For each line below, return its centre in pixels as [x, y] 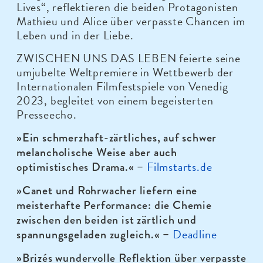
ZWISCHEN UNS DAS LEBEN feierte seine [129, 58]
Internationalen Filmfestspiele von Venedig [122, 87]
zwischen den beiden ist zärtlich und [107, 220]
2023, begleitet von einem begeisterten [115, 101]
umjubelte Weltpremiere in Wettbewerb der [125, 73]
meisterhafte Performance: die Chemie [114, 205]
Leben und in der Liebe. [75, 36]
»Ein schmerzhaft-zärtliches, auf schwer [117, 138]
